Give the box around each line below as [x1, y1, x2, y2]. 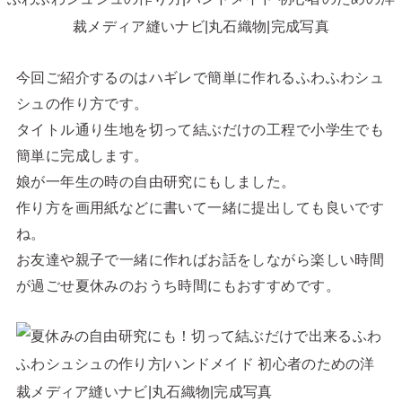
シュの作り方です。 [15, 94, 149, 111]
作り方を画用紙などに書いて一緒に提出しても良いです [15, 198, 385, 215]
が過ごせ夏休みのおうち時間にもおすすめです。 [15, 276, 340, 293]
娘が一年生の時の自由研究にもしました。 [15, 172, 296, 189]
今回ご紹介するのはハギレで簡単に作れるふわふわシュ [15, 68, 385, 85]
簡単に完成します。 [15, 146, 149, 163]
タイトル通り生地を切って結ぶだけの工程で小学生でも [15, 120, 385, 137]
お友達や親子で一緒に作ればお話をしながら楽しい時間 [15, 250, 385, 267]
